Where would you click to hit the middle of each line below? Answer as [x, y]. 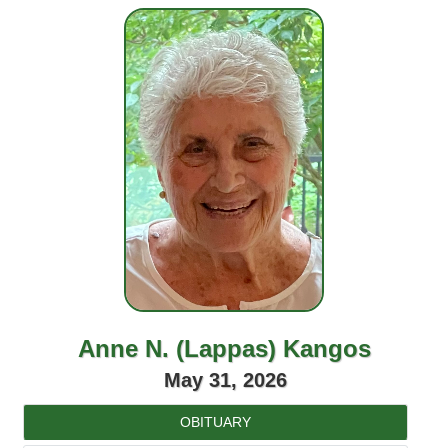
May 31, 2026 [225, 380]
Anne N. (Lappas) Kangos [224, 348]
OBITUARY [215, 422]
